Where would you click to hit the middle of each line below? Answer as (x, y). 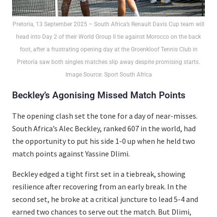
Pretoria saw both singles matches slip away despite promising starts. (108, 62)
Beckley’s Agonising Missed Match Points (99, 95)
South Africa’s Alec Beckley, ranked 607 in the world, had (104, 129)
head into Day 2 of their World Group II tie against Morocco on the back (108, 37)
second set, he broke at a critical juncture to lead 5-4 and (105, 199)
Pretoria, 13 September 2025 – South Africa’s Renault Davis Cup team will (108, 24)
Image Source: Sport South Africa (108, 75)
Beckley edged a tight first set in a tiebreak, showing (99, 174)
